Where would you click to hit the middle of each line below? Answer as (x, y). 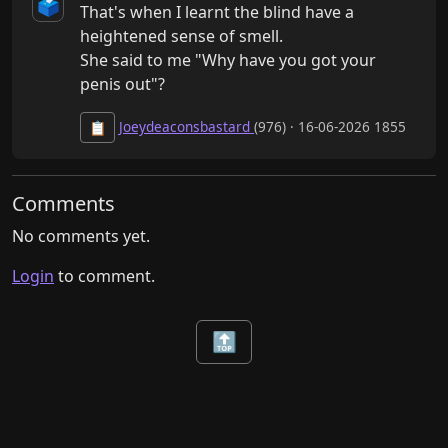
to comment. (104, 276)
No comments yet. (81, 236)
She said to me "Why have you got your (228, 60)
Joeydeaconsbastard (186, 127)
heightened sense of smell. (181, 36)
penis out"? (122, 84)
